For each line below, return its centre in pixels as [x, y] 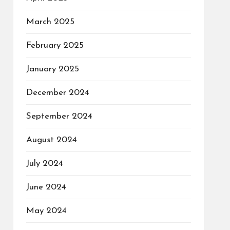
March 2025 [50, 22]
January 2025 [52, 69]
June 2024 [46, 187]
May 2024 [46, 211]
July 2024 [44, 164]
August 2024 [51, 140]
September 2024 [59, 116]
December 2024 [57, 93]
